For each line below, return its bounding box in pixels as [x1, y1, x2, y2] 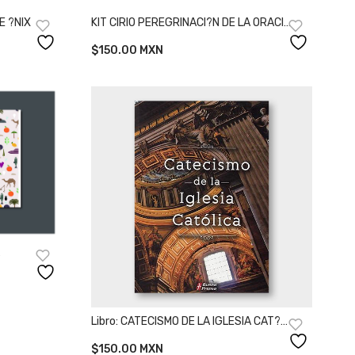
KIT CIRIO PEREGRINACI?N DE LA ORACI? [91, 16, 291, 29]
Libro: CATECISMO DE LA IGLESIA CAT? [91, 315, 281, 329]
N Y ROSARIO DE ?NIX [91, 30, 197, 44]
